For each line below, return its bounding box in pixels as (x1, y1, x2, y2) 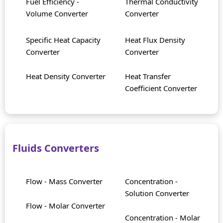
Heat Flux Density (125, 35, 185, 45)
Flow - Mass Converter (26, 176, 103, 187)
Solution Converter (125, 188, 189, 199)
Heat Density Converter (26, 71, 106, 82)
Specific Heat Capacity (26, 35, 101, 45)
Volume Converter (26, 8, 88, 19)
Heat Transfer (125, 71, 171, 82)
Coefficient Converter (125, 83, 197, 94)
